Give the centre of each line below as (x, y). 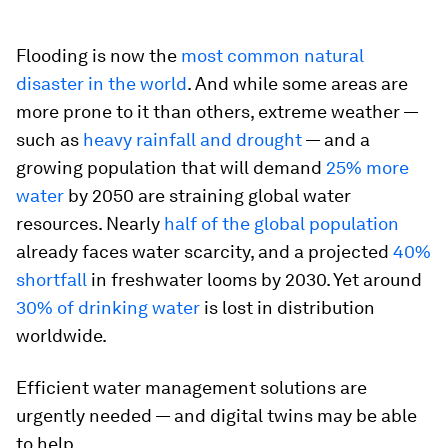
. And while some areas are (297, 83)
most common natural (272, 55)
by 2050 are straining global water (207, 195)
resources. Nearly (90, 223)
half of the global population (281, 223)
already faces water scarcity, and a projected (204, 251)
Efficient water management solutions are (191, 387)
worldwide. (61, 335)
